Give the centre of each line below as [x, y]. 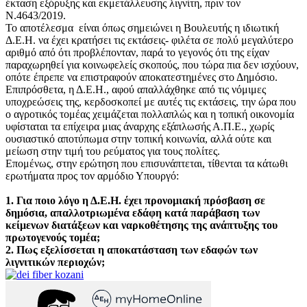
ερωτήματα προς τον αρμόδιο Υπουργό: [92, 175]
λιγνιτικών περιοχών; [55, 262]
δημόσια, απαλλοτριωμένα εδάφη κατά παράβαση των [133, 212]
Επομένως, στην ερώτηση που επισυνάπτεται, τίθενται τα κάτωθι [147, 163]
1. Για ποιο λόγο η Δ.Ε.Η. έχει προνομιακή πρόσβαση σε [135, 200]
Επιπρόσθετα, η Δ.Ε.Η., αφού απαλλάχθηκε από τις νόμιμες [136, 89]
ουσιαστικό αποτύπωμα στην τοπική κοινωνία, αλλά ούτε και [138, 138]
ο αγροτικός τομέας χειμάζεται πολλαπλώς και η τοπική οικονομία [150, 114]
